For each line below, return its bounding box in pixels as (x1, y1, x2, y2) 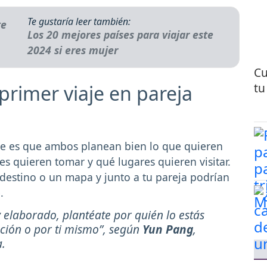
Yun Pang (142, 221, 193, 238)
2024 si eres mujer (27, 42, 119, 57)
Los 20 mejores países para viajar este (27, 27, 214, 42)
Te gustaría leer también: (27, 14, 131, 28)
